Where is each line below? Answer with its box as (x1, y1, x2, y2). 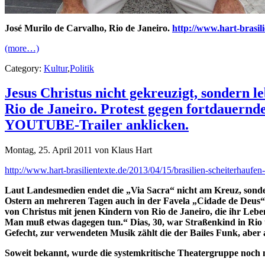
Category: (5, 63, 44, 73)
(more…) (5, 43, 39, 53)
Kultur (44, 63, 67, 73)
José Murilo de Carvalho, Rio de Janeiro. (5, 22, 172, 33)
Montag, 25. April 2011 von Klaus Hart (5, 145, 152, 156)
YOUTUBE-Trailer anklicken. (5, 117, 189, 133)
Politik (70, 63, 94, 73)
